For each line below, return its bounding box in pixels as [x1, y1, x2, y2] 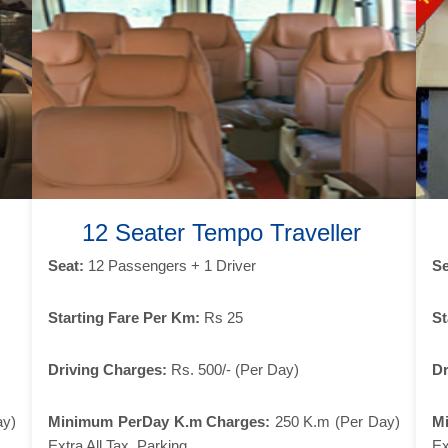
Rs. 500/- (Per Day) [167, 360, 300, 378]
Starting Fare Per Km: [48, 308, 201, 326]
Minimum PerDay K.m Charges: [48, 412, 271, 430]
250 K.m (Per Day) [270, 412, 400, 430]
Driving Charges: [48, 360, 168, 378]
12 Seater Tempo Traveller [81, 218, 361, 246]
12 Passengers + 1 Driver [84, 256, 257, 274]
